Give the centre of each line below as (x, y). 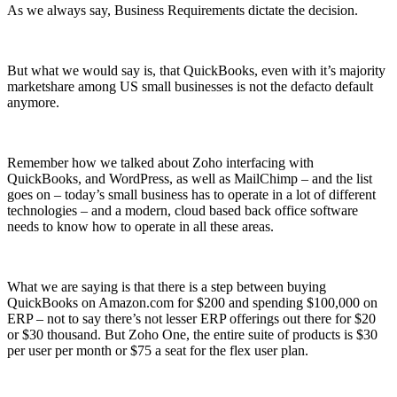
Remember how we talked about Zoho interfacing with (160, 162)
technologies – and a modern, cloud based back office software (183, 210)
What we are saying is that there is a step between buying (167, 286)
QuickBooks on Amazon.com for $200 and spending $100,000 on (192, 302)
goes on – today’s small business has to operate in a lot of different (191, 194)
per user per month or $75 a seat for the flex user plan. (158, 350)
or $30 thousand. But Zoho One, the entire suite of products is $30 (192, 334)
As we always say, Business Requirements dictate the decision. (183, 10)
